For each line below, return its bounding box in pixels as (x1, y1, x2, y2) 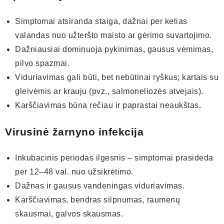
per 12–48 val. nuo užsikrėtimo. (15, 167, 133, 176)
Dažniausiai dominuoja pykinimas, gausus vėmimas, (15, 45, 213, 54)
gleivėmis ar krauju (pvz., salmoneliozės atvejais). (15, 87, 203, 96)
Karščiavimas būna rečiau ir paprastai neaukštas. (15, 101, 201, 110)
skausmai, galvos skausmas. (15, 209, 123, 218)
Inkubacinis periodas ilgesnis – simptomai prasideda (15, 153, 213, 162)
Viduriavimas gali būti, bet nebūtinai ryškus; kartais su (15, 73, 218, 82)
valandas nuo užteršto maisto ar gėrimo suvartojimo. (15, 31, 212, 40)
